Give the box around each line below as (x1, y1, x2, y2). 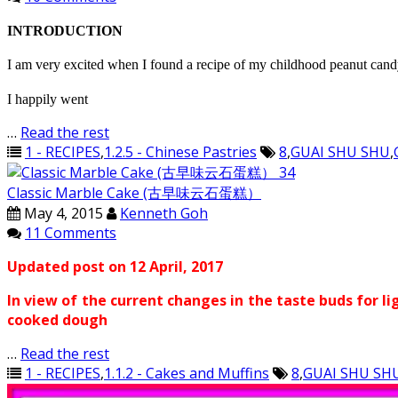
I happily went (7, 92, 88, 107)
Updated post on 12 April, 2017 (7, 257, 223, 276)
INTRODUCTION (7, 23, 123, 38)
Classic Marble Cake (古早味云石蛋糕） (7, 183, 261, 203)
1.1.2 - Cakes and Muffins (104, 363, 269, 383)
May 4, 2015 (20, 203, 103, 223)
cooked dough (7, 310, 107, 330)
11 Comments (25, 223, 116, 243)
